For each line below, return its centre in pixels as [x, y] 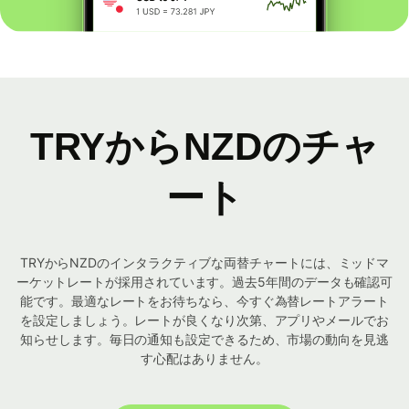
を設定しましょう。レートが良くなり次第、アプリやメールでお [204, 320]
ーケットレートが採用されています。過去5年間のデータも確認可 [204, 282]
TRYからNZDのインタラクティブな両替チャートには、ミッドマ [204, 263]
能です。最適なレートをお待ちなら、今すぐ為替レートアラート [204, 301]
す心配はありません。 [204, 359]
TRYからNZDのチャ [204, 147]
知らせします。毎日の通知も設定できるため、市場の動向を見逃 [204, 340]
